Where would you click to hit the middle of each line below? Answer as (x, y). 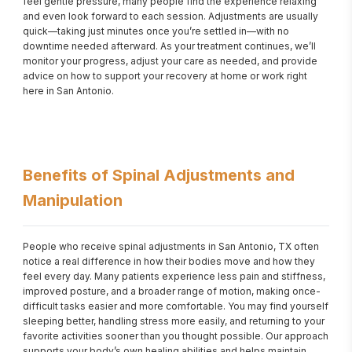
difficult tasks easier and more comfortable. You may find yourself (176, 306)
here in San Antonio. (68, 91)
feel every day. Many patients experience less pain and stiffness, (174, 276)
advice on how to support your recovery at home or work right (165, 76)
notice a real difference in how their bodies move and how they (169, 261)
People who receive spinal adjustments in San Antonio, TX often (171, 246)
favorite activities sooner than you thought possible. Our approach (176, 336)
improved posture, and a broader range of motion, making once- (172, 291)
